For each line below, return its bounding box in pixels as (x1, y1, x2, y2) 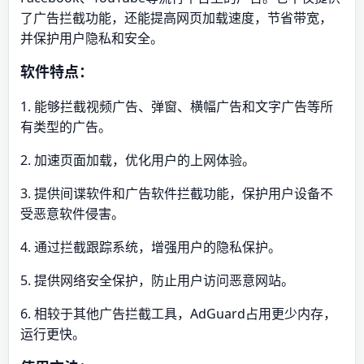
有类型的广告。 (20, 118, 111, 136)
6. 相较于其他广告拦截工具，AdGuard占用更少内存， (20, 305, 336, 323)
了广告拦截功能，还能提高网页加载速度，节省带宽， (20, 9, 332, 27)
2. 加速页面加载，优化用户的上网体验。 (20, 151, 255, 169)
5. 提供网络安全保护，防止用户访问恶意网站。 (20, 271, 294, 289)
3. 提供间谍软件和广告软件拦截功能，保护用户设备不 (20, 184, 333, 202)
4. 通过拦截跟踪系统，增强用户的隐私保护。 (20, 238, 281, 256)
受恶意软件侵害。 (20, 205, 124, 223)
